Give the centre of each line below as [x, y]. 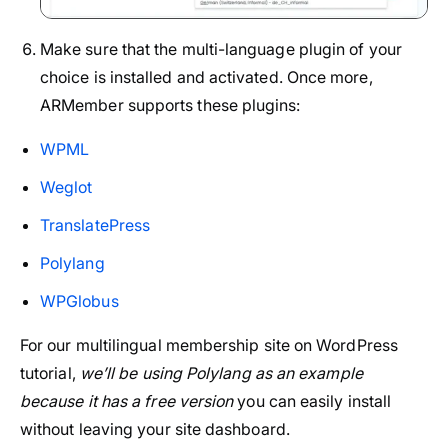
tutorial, [50, 372]
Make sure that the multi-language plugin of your [221, 48]
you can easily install [312, 400]
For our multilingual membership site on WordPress [209, 344]
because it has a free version [127, 400]
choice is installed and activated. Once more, [206, 76]
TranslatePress [95, 224]
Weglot [66, 186]
